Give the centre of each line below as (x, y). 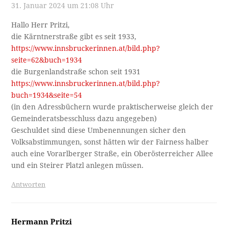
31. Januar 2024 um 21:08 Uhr (63, 5)
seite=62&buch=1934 (47, 60)
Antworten (28, 184)
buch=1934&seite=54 (47, 95)
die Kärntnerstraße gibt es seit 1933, (74, 36)
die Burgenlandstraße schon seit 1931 (76, 72)
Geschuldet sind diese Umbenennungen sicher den (99, 130)
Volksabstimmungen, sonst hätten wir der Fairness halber (110, 142)
